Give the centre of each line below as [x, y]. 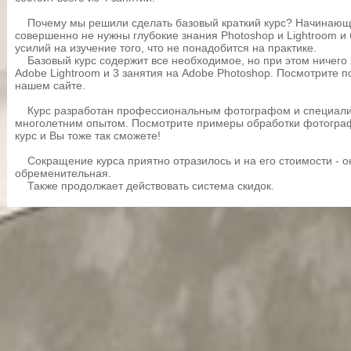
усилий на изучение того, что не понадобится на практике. [166, 48]
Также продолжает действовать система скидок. [145, 186]
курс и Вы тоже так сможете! [88, 136]
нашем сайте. [50, 86]
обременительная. [63, 174]
